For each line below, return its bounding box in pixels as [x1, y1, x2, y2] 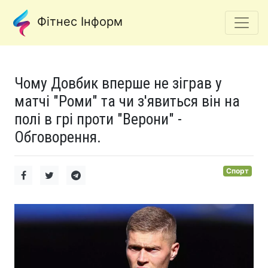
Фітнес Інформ [33, 14, 123, 29]
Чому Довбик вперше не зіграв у [14, 74, 222, 92]
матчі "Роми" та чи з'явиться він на [14, 92, 240, 110]
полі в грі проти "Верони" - [14, 110, 182, 128]
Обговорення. [14, 128, 101, 146]
